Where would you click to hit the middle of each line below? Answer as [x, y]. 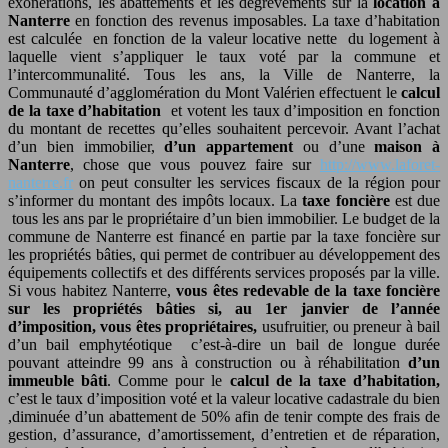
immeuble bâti [58, 380]
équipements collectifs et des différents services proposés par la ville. [224, 272]
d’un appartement [223, 146]
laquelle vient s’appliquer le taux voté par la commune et [224, 56]
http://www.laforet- [380, 164]
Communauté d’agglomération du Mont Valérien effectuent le [204, 92]
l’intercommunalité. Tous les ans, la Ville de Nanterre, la [224, 74]
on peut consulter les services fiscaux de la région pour [256, 182]
